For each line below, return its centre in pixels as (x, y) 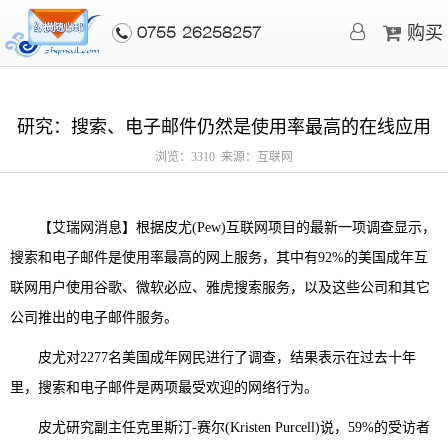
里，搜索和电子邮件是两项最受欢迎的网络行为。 (164, 387)
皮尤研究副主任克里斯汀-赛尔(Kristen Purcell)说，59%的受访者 (220, 427)
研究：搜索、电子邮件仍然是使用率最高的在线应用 (224, 127)
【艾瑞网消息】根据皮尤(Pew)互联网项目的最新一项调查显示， (223, 227)
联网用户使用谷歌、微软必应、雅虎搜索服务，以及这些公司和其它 (220, 287)
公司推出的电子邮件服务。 (94, 317)
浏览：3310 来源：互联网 (224, 157)
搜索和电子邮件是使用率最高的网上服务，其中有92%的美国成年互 (219, 257)
